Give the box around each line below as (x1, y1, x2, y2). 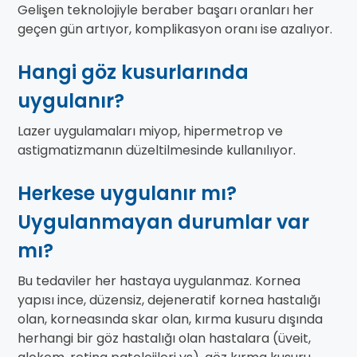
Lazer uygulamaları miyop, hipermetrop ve (18, 122, 283, 141)
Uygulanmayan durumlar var (18, 209, 309, 236)
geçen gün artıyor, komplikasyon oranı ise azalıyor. (18, 20, 332, 39)
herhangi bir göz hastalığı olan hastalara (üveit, (18, 329, 311, 348)
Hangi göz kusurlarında (18, 59, 249, 86)
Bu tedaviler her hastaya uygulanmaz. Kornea (18, 272, 300, 291)
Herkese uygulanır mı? (18, 180, 237, 207)
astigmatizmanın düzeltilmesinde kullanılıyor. (18, 141, 296, 160)
